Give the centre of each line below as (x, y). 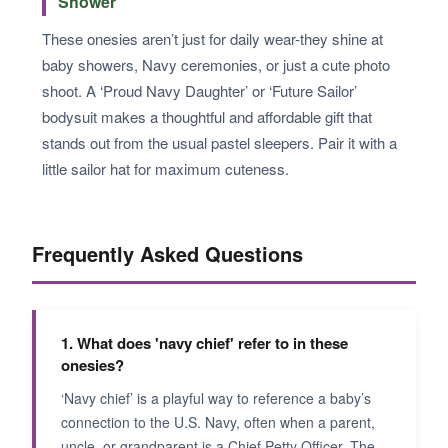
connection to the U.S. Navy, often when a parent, (218, 421)
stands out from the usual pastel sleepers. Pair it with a (219, 142)
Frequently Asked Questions (167, 253)
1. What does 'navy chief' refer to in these (204, 342)
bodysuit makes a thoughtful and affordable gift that (207, 116)
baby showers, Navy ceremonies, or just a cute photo (216, 64)
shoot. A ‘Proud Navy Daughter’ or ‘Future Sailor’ (199, 90)
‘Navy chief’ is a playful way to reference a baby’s (216, 397)
